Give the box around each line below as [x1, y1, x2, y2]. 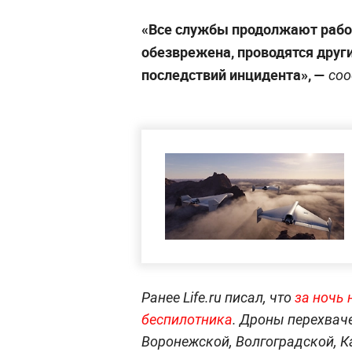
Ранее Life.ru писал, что [141, 289, 295, 306]
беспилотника [141, 311, 233, 328]
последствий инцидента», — [141, 65, 325, 85]
